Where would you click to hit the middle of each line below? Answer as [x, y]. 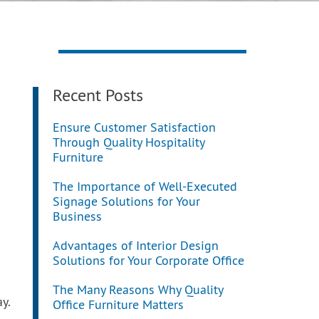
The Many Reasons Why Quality [138, 291]
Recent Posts [98, 97]
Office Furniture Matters [118, 306]
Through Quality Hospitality [129, 143]
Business [77, 218]
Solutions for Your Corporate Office [148, 262]
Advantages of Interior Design [136, 247]
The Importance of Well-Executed [145, 188]
